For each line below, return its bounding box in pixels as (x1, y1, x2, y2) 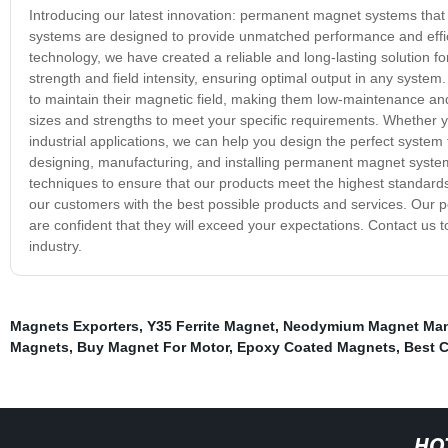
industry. (28, 237, 82, 254)
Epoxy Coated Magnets (236, 338, 396, 355)
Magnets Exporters (9, 317, 139, 334)
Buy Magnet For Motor (76, 338, 229, 355)
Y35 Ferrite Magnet (146, 317, 275, 334)
